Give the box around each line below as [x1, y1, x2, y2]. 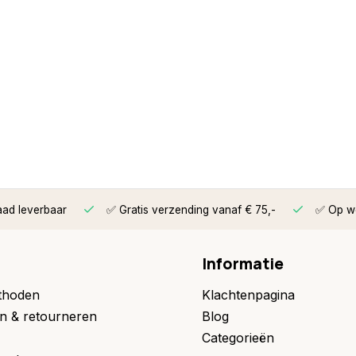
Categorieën [202, 330, 274, 346]
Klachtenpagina [202, 287, 295, 304]
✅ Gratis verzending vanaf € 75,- [103, 203, 276, 217]
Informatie [202, 253, 284, 275]
